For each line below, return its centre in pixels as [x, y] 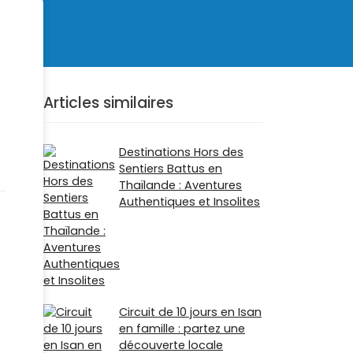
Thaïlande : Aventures [180, 186]
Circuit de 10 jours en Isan [190, 312]
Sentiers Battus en [171, 169]
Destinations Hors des [181, 152]
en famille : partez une [182, 329]
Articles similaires [108, 103]
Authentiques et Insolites [190, 202]
